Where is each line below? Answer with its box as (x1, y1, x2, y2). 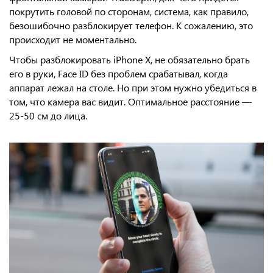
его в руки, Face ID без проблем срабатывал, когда (9, 67, 228, 80)
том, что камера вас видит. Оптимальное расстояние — (9, 95, 252, 108)
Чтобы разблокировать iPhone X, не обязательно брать (9, 53, 250, 66)
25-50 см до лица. (9, 109, 87, 122)
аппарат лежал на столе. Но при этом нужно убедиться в (9, 81, 257, 94)
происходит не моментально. (9, 33, 136, 46)
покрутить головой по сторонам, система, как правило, (9, 5, 249, 18)
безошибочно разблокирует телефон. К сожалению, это (9, 19, 253, 32)
